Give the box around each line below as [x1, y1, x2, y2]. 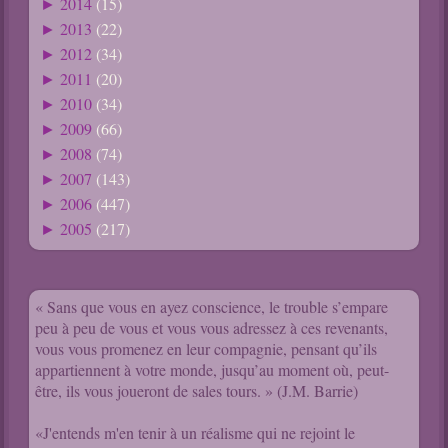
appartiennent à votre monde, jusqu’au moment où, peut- [35, 359, 390, 381]
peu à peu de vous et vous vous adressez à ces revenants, [35, 317, 389, 339]
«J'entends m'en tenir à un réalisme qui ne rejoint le [35, 422, 356, 444]
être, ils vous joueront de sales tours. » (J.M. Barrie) [35, 380, 359, 402]
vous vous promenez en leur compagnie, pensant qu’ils [35, 338, 378, 360]
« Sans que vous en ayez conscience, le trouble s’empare [35, 296, 389, 318]
